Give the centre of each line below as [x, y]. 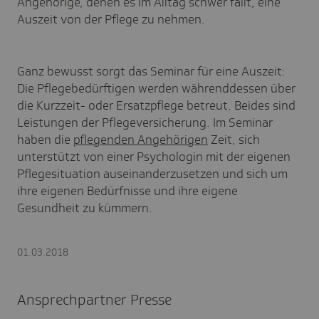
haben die [45, 139]
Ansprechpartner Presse [94, 299]
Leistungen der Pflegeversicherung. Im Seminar [145, 122]
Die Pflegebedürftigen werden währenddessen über [156, 88]
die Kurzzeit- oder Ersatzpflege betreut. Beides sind [156, 105]
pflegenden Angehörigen [141, 139]
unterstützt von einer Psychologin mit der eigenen [154, 156]
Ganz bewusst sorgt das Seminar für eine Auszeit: [151, 71]
